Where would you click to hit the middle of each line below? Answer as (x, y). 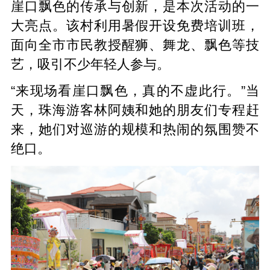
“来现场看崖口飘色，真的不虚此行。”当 (135, 91)
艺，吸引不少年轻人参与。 (90, 64)
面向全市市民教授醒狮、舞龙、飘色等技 (135, 45)
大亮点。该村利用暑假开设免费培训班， (135, 26)
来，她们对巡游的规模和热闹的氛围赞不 (135, 129)
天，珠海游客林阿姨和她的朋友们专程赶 (135, 110)
